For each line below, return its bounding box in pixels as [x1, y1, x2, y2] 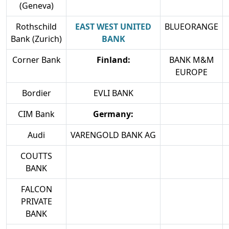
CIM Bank [18, 108, 55, 120]
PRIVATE [20, 196, 52, 208]
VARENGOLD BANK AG [71, 129, 156, 141]
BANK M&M [169, 54, 214, 66]
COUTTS [20, 150, 52, 162]
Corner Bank [12, 54, 61, 66]
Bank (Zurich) [11, 33, 62, 45]
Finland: [96, 54, 130, 66]
